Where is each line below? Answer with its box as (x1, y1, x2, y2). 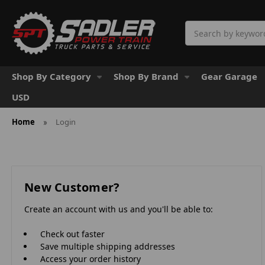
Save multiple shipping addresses (40, 240, 176, 252)
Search (185, 21, 212, 33)
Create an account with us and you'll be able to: (24, 203, 213, 215)
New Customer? (24, 179, 120, 195)
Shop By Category (12, 70, 91, 82)
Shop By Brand (114, 70, 179, 82)
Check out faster (40, 228, 105, 240)
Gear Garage (201, 70, 257, 82)
